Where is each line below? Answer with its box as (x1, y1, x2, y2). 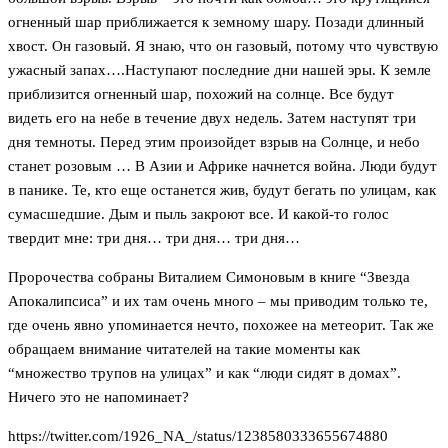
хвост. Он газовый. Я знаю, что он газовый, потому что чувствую (8, 38, 438, 55)
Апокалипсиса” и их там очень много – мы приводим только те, (8, 293, 428, 310)
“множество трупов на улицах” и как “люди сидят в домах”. (8, 365, 401, 382)
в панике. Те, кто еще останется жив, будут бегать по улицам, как (8, 182, 436, 199)
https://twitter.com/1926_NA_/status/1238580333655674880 (8, 428, 388, 445)
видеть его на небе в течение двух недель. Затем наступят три (8, 110, 416, 127)
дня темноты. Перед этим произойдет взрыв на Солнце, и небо (8, 134, 420, 151)
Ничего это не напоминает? (8, 389, 189, 406)
